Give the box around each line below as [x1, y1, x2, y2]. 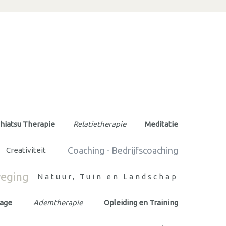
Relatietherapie [73, 119, 127, 128]
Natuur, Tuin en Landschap [37, 172, 178, 181]
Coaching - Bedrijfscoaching [67, 145, 178, 155]
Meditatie [144, 119, 178, 128]
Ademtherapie [33, 198, 83, 207]
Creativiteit [6, 145, 46, 154]
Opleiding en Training [103, 198, 178, 207]
